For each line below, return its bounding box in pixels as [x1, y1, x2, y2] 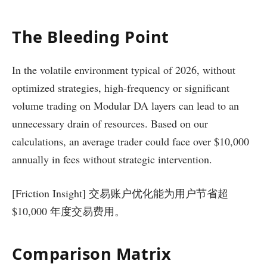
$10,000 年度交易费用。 [12, 204, 125, 219]
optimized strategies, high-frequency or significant [12, 80, 229, 95]
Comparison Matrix [12, 242, 172, 265]
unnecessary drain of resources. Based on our [12, 116, 208, 131]
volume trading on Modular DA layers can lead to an [12, 98, 239, 113]
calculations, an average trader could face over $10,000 [12, 133, 249, 148]
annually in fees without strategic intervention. [12, 151, 212, 166]
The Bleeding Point [12, 25, 169, 48]
